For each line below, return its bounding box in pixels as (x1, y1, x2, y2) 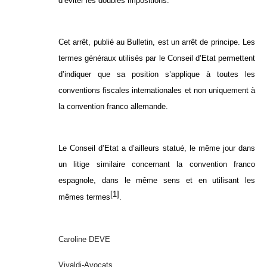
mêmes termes (58, 193, 110, 202)
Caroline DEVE (58, 234, 110, 244)
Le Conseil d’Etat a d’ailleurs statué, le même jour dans (58, 144, 255, 153)
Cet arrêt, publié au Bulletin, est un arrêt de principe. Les (58, 38, 255, 47)
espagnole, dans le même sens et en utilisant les (58, 176, 255, 185)
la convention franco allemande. (58, 102, 168, 111)
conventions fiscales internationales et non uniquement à (58, 86, 255, 95)
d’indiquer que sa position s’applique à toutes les (58, 70, 255, 79)
